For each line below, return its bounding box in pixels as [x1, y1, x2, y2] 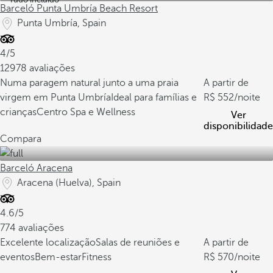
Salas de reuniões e [96, 237, 180, 248]
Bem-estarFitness [35, 252, 112, 263]
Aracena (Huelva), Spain [17, 177, 121, 188]
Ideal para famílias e [111, 92, 197, 103]
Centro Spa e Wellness [37, 107, 135, 118]
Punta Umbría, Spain [17, 18, 106, 29]
